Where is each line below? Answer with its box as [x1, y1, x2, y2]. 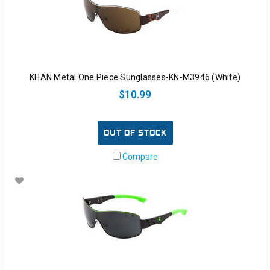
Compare [120, 151, 158, 162]
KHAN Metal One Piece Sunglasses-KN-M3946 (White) [30, 72, 240, 82]
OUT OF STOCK [103, 127, 167, 138]
